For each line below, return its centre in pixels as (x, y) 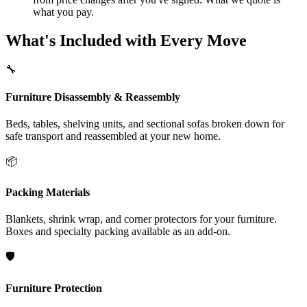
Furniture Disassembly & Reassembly (93, 97)
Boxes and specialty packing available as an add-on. (118, 232)
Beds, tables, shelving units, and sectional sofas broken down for (145, 123)
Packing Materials (48, 193)
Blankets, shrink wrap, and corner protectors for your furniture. (141, 219)
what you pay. (63, 12)
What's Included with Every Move (126, 41)
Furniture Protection (54, 288)
